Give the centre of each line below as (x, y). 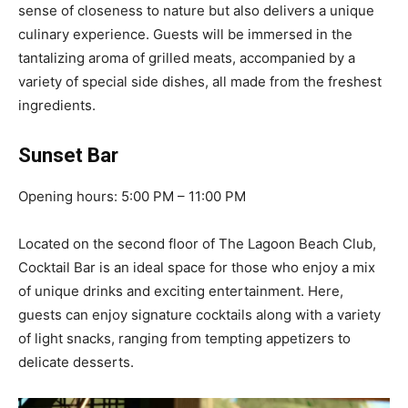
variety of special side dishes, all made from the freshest (200, 81)
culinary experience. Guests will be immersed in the (185, 34)
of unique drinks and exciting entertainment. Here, (181, 291)
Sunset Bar (68, 155)
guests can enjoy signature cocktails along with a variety (199, 314)
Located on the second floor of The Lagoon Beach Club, (197, 243)
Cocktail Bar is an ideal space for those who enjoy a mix (197, 267)
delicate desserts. (76, 362)
